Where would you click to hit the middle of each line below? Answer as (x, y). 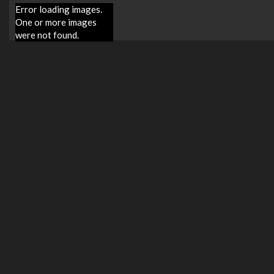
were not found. (47, 35)
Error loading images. (59, 9)
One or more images (56, 22)
